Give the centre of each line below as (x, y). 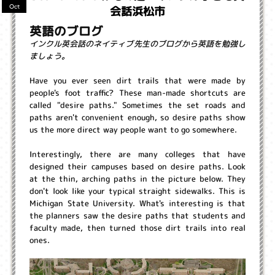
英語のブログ (66, 31)
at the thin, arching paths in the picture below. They (137, 178)
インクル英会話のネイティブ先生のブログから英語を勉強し (138, 43)
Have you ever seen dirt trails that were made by (138, 80)
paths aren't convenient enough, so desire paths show (138, 117)
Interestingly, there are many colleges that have (138, 154)
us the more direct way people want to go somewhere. (134, 129)
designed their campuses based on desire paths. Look (137, 166)
